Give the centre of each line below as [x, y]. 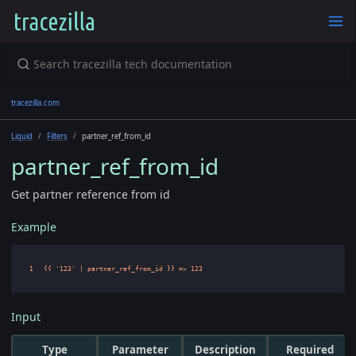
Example [34, 226]
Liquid [22, 136]
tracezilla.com [35, 103]
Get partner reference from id [91, 194]
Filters [57, 136]
